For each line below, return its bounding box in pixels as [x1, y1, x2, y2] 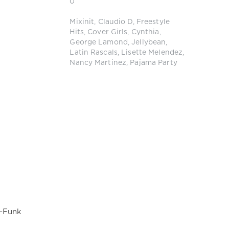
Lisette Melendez [121, 50, 183, 56]
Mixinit [70, 19, 95, 26]
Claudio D [98, 19, 133, 26]
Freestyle [136, 19, 170, 26]
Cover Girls [87, 29, 128, 36]
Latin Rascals [70, 50, 118, 56]
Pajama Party [130, 60, 177, 66]
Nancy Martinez [70, 60, 127, 66]
